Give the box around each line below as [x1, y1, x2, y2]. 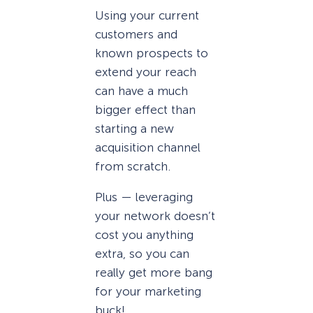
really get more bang [95, 265, 212, 280]
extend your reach [95, 65, 196, 79]
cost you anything [95, 228, 194, 242]
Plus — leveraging [95, 190, 193, 205]
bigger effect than [95, 103, 196, 117]
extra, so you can [95, 247, 189, 261]
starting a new [95, 122, 174, 136]
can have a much [95, 84, 188, 98]
